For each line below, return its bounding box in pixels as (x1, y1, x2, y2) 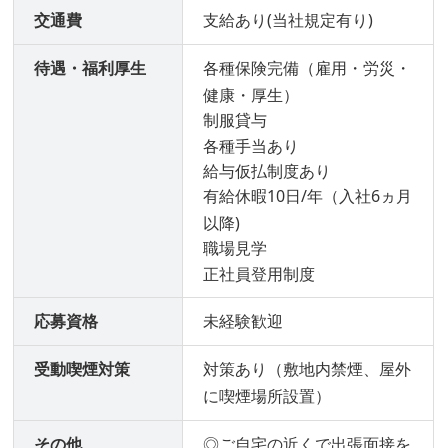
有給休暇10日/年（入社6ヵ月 (203, 185, 413, 208)
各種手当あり (203, 134, 300, 157)
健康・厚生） (203, 84, 300, 107)
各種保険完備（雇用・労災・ (203, 57, 412, 80)
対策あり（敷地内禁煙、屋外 (203, 358, 412, 381)
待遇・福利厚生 (34, 57, 147, 80)
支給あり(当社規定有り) (203, 9, 374, 32)
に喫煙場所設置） (203, 385, 332, 408)
